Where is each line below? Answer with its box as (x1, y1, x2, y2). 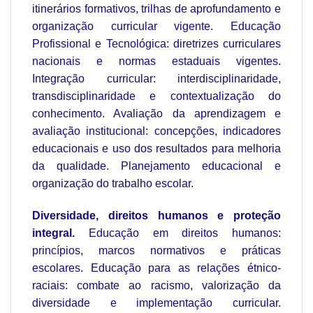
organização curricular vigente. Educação (32, 20, 281, 33)
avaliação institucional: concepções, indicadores (32, 125, 281, 138)
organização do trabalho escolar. (32, 177, 194, 190)
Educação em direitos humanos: (75, 227, 281, 240)
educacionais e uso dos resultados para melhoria (32, 143, 281, 155)
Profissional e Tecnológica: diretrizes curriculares (32, 38, 281, 50)
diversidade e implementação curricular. (32, 297, 281, 310)
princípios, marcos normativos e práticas (32, 245, 281, 257)
